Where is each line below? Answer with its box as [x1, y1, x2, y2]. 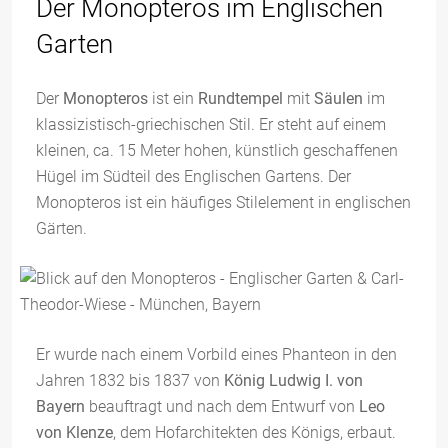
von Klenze [36, 423, 113, 442]
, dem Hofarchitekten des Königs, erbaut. [113, 423, 396, 442]
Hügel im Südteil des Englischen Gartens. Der [36, 167, 351, 186]
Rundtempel [198, 89, 283, 108]
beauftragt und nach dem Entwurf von [85, 397, 355, 416]
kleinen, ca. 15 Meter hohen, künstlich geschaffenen [36, 141, 398, 160]
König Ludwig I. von [220, 371, 363, 390]
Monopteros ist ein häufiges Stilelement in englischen [36, 193, 411, 212]
